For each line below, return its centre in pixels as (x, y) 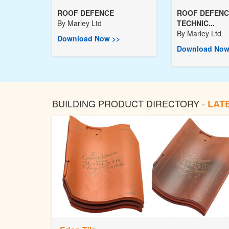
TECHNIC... (196, 23)
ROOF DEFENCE (86, 13)
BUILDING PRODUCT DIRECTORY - (130, 104)
